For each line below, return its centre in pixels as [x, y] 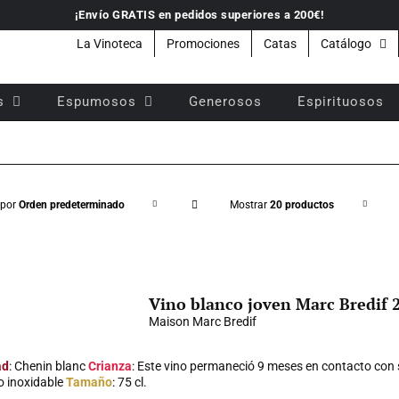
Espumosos [97, 101]
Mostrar [250, 205]
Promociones [203, 44]
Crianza [110, 366]
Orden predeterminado [72, 205]
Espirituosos [341, 101]
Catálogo [346, 44]
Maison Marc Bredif [202, 322]
